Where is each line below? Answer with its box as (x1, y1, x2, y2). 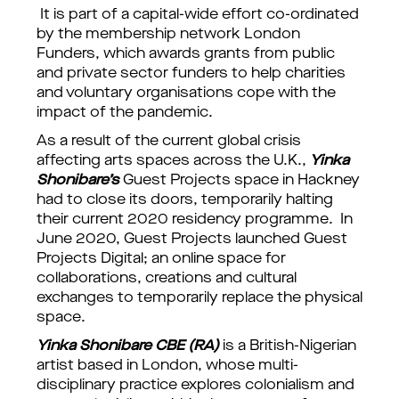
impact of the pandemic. (37, 106, 216, 120)
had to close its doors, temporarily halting (37, 193, 333, 208)
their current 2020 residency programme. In (37, 213, 353, 227)
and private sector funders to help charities (37, 67, 346, 81)
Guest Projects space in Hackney (119, 174, 360, 188)
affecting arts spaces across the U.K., (37, 154, 310, 168)
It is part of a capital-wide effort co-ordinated (37, 8, 359, 22)
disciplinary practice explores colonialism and (37, 379, 354, 393)
